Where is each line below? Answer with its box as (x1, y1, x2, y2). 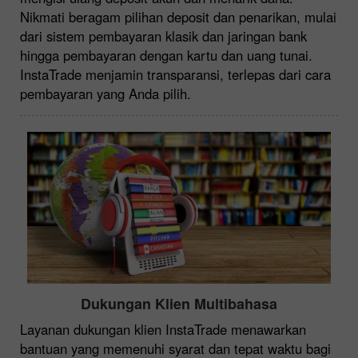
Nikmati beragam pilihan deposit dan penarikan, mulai (20, 6, 336, 26)
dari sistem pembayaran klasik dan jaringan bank (20, 26, 307, 46)
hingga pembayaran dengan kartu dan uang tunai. (20, 45, 312, 65)
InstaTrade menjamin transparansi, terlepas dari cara (20, 64, 331, 84)
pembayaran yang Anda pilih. (20, 83, 191, 103)
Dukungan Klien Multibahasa (81, 292, 277, 314)
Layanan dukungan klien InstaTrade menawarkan (20, 319, 306, 339)
